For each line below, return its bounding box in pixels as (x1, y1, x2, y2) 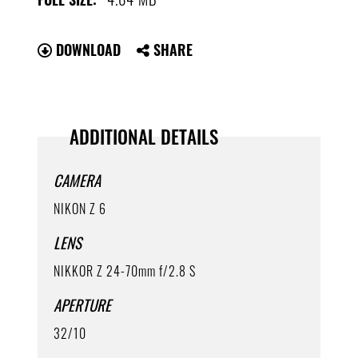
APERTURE (54, 293, 112, 316)
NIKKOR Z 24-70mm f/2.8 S (54, 261, 197, 281)
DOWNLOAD (52, 38, 121, 60)
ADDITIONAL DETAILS (70, 122, 219, 150)
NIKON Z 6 (54, 198, 107, 218)
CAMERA (54, 168, 101, 191)
